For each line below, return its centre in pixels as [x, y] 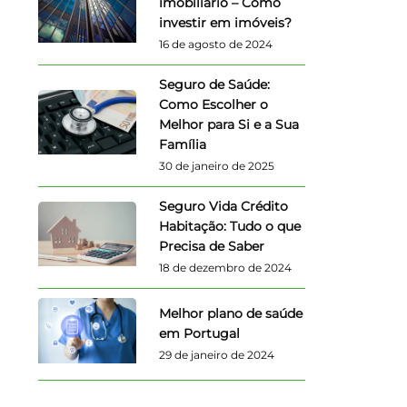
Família [182, 144]
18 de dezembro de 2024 [225, 268]
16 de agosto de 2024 [215, 44]
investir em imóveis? [225, 23]
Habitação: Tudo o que [229, 226]
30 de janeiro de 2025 [216, 166]
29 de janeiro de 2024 [216, 354]
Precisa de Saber [211, 246]
